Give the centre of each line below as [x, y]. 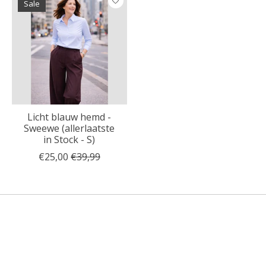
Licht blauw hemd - [69, 117]
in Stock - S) [69, 139]
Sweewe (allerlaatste [69, 128]
